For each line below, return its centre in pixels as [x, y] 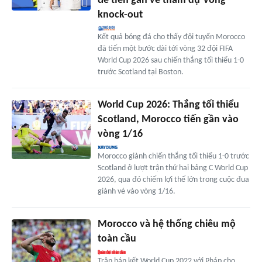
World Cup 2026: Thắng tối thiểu [168, 105]
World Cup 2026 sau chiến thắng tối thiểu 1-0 [170, 61]
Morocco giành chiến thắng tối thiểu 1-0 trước [173, 157]
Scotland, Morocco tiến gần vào [168, 120]
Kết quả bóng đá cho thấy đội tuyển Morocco [171, 37]
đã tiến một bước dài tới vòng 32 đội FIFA [165, 49]
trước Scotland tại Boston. [140, 73]
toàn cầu [117, 239]
